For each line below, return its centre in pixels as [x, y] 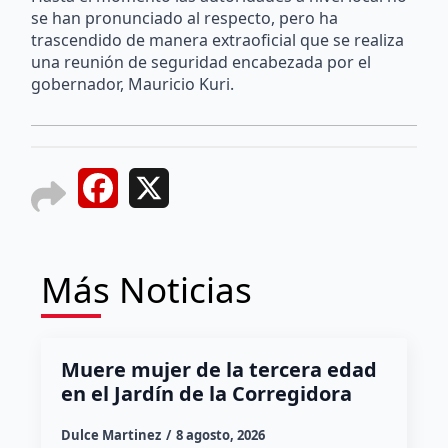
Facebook [155, 190]
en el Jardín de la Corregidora [206, 393]
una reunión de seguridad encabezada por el [201, 61]
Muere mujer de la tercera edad [218, 369]
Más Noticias [146, 289]
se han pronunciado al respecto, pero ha [185, 17]
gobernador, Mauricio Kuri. [133, 83]
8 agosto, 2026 [220, 434]
